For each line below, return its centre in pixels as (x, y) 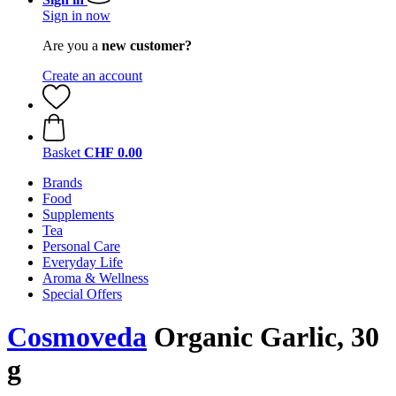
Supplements (78, 214)
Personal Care (81, 246)
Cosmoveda (77, 337)
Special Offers (82, 294)
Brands (62, 183)
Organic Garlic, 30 (263, 337)
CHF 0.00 (113, 152)
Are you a (72, 46)
